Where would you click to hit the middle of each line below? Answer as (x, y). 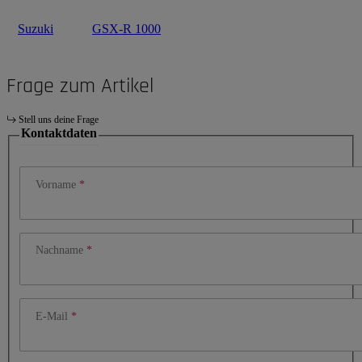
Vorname (57, 184)
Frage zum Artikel (80, 86)
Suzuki (36, 29)
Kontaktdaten (59, 133)
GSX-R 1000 (126, 29)
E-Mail (53, 316)
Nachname (61, 250)
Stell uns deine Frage (59, 120)
